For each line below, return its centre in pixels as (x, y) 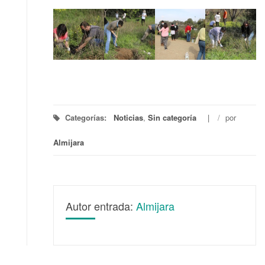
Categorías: (86, 117)
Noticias (128, 117)
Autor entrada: (101, 206)
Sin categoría (172, 117)
